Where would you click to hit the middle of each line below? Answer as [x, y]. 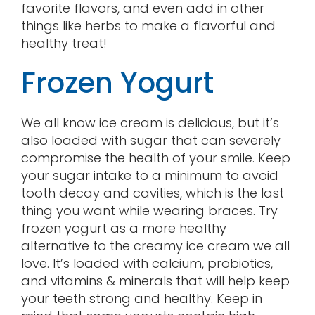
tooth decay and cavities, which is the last [152, 193]
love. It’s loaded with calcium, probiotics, [147, 263]
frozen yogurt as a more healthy [123, 228]
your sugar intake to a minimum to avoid [149, 175]
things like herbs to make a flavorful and [148, 25]
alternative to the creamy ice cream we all [155, 245]
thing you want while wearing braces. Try [149, 210]
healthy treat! [64, 43]
